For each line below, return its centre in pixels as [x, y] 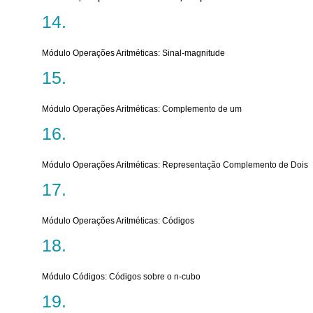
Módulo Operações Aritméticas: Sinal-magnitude [133, 53]
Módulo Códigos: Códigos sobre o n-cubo [121, 277]
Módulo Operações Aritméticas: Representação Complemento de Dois [175, 165]
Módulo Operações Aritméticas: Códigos [118, 221]
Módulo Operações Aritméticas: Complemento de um [142, 109]
